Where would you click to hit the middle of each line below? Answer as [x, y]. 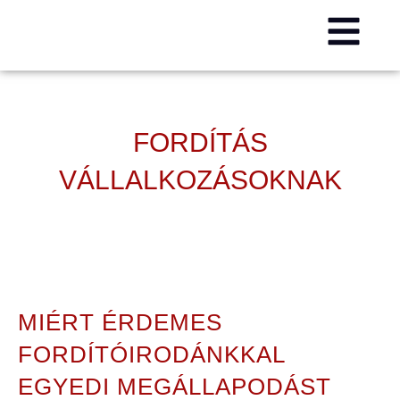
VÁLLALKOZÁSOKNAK [200, 180]
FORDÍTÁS [200, 142]
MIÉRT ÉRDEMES [120, 322]
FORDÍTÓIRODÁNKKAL [151, 354]
